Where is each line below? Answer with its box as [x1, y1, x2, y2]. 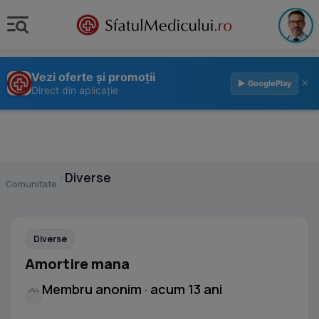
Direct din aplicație [31, 84, 118, 96]
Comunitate [6, 178, 57, 190]
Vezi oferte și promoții [31, 70, 155, 84]
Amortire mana [25, 254, 130, 273]
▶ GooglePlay [238, 78, 291, 88]
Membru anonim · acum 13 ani [42, 281, 222, 298]
